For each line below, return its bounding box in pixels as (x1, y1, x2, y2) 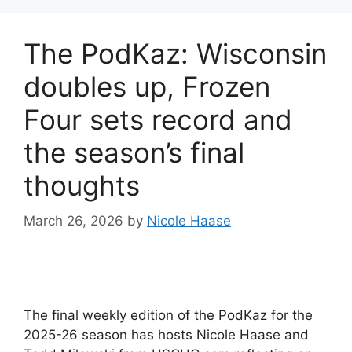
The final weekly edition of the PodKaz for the (24, 306, 313, 323)
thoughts (24, 169, 140, 202)
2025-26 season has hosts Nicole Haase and (24, 326, 309, 343)
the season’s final (24, 136, 244, 169)
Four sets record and (24, 103, 292, 136)
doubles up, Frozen (24, 70, 270, 103)
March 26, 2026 (24, 212, 123, 229)
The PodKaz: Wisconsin (24, 37, 327, 70)
